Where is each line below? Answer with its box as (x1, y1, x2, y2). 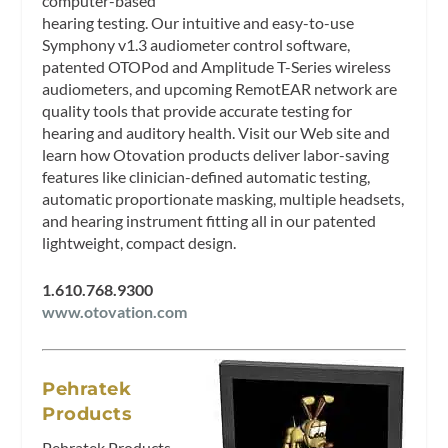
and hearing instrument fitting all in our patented (42, 210, 377, 230)
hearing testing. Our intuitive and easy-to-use (42, 12, 355, 32)
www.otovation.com (42, 302, 188, 322)
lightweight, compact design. (42, 232, 237, 252)
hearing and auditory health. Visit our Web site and (42, 122, 391, 142)
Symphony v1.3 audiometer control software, (42, 34, 351, 54)
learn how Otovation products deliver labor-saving (42, 144, 390, 164)
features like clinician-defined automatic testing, (42, 166, 371, 186)
